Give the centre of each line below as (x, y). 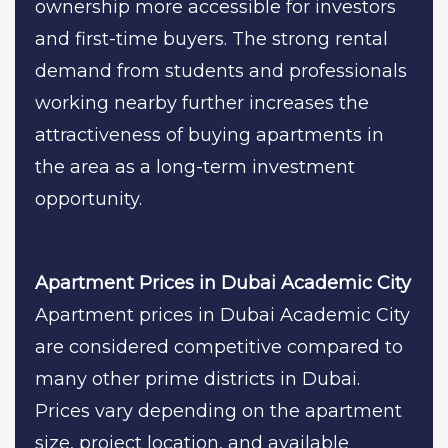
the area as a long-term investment (195, 166)
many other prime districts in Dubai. (197, 378)
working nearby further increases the (202, 102)
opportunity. (88, 198)
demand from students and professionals (221, 70)
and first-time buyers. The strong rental (211, 38)
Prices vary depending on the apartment (218, 410)
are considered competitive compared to (219, 346)
